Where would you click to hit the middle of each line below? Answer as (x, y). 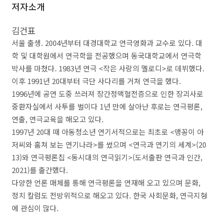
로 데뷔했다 (184, 68)
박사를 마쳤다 (33, 68)
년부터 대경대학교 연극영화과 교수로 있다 (126, 43)
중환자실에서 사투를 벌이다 (56, 106)
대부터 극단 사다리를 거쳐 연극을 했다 (119, 81)
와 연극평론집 (44, 157)
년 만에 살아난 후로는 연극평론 (152, 106)
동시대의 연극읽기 (100, 157)
